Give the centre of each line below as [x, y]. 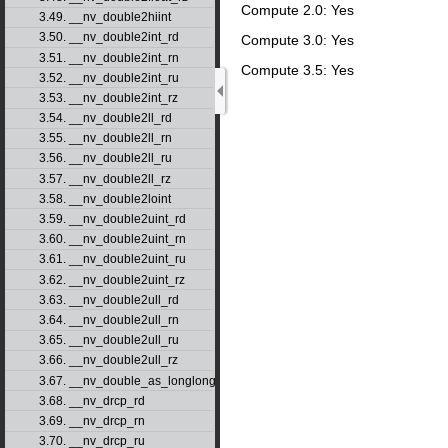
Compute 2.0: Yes [297, 10]
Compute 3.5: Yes [297, 70]
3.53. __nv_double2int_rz [108, 97]
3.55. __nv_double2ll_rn [105, 138]
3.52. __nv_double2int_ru [108, 77]
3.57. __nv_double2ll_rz [104, 178]
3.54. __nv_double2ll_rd [105, 118]
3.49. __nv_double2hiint [104, 17]
